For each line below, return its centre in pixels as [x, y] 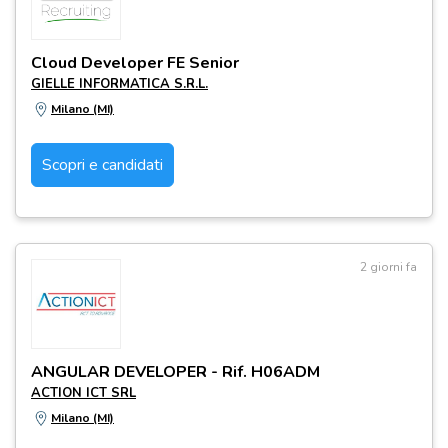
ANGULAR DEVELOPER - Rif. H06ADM [175, 372]
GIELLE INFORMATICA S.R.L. [119, 84]
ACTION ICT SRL [83, 393]
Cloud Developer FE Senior [135, 63]
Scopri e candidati [102, 165]
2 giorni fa [388, 267]
